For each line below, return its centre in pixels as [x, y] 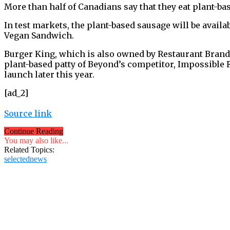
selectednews [25, 159]
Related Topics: [29, 149]
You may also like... [36, 140]
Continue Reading [34, 131]
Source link [28, 113]
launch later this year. [49, 74]
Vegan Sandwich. [39, 35]
